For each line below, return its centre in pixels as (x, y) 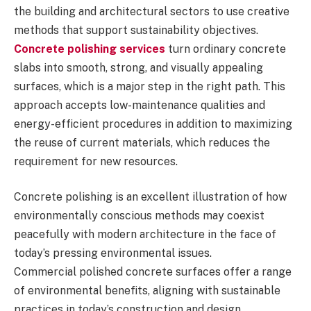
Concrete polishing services (90, 49)
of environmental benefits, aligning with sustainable (147, 291)
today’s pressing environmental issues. (113, 253)
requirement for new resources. (96, 161)
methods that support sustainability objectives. (136, 30)
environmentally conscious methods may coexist (139, 216)
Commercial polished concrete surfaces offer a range (153, 272)
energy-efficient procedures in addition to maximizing (153, 124)
